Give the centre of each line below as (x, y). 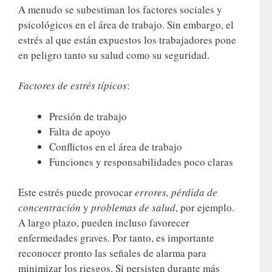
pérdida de (194, 192)
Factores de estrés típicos (73, 86)
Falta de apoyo (80, 131)
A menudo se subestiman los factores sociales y (120, 9)
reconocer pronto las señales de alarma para (112, 253)
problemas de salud (133, 208)
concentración (49, 208)
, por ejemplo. (205, 208)
